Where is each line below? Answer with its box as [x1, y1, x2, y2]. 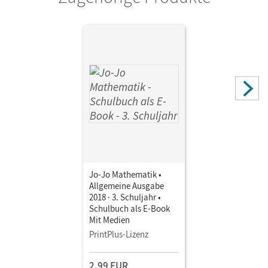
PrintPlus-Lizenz [89, 228, 148, 240]
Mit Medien [89, 214, 130, 226]
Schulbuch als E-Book [89, 202, 170, 214]
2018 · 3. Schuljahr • [89, 191, 161, 203]
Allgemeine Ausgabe [89, 179, 164, 191]
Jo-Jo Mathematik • [89, 168, 162, 180]
